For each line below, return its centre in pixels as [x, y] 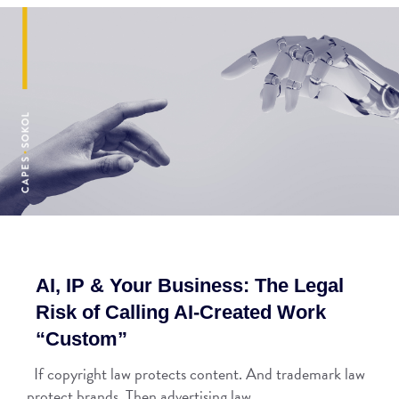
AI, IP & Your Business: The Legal [190, 286]
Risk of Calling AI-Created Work [181, 313]
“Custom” [81, 339]
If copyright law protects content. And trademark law [196, 374]
